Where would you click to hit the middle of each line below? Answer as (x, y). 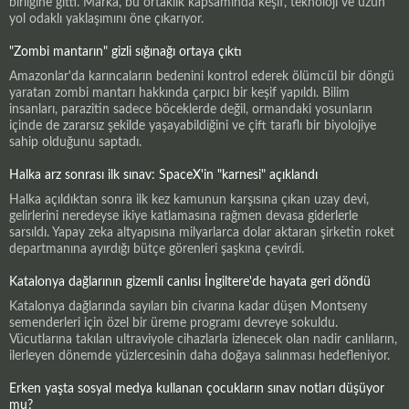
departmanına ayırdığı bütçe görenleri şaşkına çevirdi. (157, 249)
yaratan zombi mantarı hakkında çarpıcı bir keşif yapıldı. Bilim (179, 93)
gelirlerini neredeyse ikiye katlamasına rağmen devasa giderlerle (184, 216)
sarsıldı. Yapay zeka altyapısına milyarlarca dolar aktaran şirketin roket (202, 232)
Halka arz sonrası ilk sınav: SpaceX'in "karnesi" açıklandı (163, 175)
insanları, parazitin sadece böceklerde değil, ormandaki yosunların (191, 109)
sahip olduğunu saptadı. (75, 142)
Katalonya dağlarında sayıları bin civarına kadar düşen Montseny (188, 306)
